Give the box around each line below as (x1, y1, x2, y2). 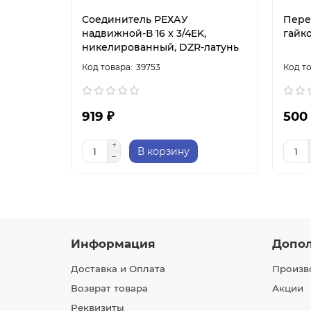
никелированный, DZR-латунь (82, 41, 239, 54)
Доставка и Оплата (71, 263, 165, 275)
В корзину (137, 145, 190, 158)
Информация (71, 237, 155, 251)
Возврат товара (71, 283, 148, 294)
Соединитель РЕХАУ (82, 13, 188, 26)
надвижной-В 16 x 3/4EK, (82, 27, 206, 40)
